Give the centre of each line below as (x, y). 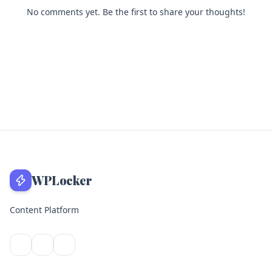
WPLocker (62, 180)
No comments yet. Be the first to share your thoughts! (136, 12)
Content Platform (44, 210)
